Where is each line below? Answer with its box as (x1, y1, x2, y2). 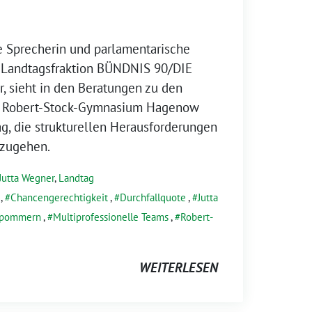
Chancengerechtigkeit (10, 190, 108, 204)
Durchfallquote (120, 190, 186, 204)
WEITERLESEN (139, 258, 218, 276)
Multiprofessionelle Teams (53, 210, 169, 224)
